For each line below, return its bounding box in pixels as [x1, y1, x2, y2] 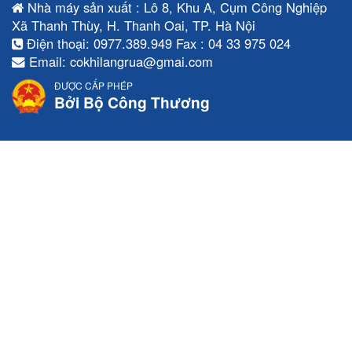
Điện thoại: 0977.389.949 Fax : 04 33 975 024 [23, 33, 291, 53]
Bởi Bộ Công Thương [54, 90, 210, 113]
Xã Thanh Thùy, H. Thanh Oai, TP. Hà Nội [12, 15, 255, 35]
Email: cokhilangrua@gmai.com [25, 51, 213, 71]
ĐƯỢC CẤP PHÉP [54, 78, 133, 92]
